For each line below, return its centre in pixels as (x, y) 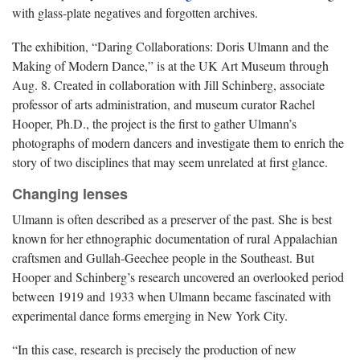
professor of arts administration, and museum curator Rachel (164, 104)
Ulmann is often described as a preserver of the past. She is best (172, 219)
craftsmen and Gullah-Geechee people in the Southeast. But (163, 257)
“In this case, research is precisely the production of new (154, 349)
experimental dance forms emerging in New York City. (150, 315)
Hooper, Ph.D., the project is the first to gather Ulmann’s (154, 123)
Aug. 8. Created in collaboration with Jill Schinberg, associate (168, 84)
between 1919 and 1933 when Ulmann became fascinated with (172, 296)
